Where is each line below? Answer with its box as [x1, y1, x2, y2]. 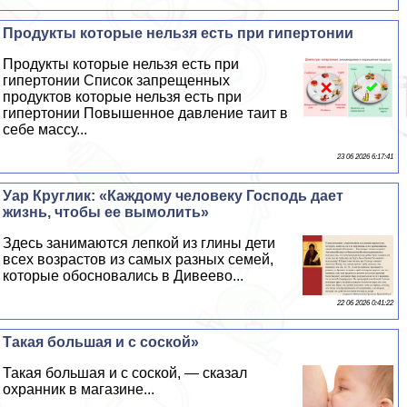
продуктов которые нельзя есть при [3, 89, 243, 105]
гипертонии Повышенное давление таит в [3, 105, 289, 122]
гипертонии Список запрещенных [3, 73, 231, 89]
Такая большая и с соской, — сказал [3, 365, 248, 382]
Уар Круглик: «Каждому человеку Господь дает [3, 188, 344, 204]
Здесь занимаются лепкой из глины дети [3, 235, 276, 252]
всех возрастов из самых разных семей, [3, 252, 274, 268]
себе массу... [3, 122, 88, 138]
